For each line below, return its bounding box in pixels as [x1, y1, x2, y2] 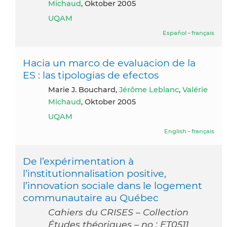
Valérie [182, 85, 208, 94]
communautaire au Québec [23, 191, 159, 204]
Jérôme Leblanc [119, 85, 179, 94]
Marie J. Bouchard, [55, 85, 119, 94]
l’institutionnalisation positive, [23, 167, 166, 179]
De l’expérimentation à [23, 155, 134, 167]
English [164, 127, 186, 135]
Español [163, 29, 186, 36]
